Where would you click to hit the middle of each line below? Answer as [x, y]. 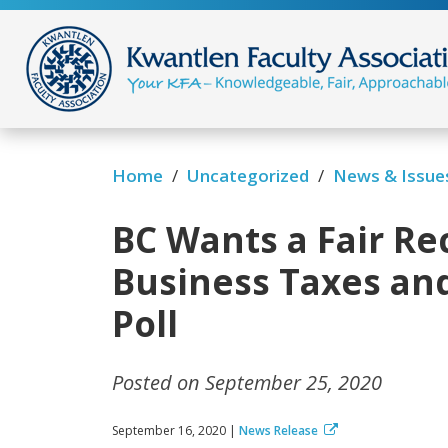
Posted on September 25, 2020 [247, 383]
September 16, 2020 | [174, 431]
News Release [277, 431]
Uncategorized [248, 176]
